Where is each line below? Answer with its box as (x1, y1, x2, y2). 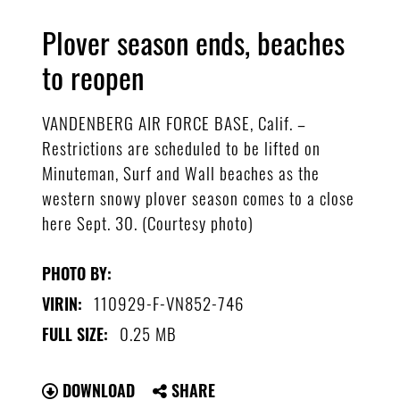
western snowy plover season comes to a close (42, 184, 355, 210)
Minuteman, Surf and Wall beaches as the (42, 159, 321, 185)
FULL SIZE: (42, 321, 109, 346)
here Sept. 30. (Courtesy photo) (42, 209, 254, 235)
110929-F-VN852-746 (94, 289, 245, 315)
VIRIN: (42, 291, 83, 315)
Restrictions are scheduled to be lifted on (42, 134, 321, 160)
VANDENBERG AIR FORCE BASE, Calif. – (42, 109, 307, 135)
